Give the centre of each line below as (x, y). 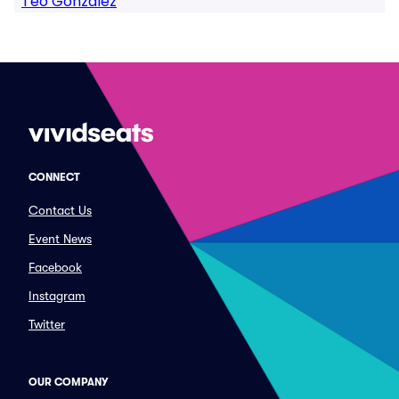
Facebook (55, 267)
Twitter (47, 324)
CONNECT (54, 177)
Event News (60, 239)
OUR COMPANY (68, 382)
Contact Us (60, 210)
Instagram (57, 296)
